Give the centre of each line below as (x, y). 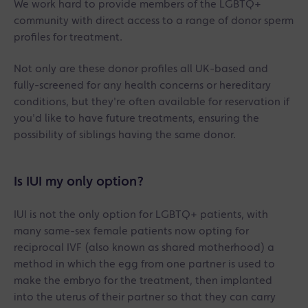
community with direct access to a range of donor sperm (154, 21)
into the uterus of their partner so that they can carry (145, 298)
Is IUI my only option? (79, 182)
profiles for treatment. (69, 38)
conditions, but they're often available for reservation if (152, 102)
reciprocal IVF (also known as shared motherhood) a (144, 248)
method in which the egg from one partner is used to (144, 265)
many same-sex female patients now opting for (131, 232)
